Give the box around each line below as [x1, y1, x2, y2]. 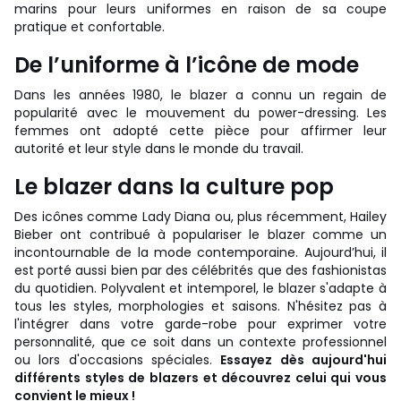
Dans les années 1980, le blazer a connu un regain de [14, 85, 387, 104]
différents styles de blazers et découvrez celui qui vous [14, 368, 387, 387]
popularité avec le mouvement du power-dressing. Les [14, 103, 387, 122]
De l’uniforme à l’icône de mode [14, 49, 359, 80]
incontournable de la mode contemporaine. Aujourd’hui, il [14, 243, 387, 261]
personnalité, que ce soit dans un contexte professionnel [14, 332, 387, 351]
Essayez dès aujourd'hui [220, 350, 388, 369]
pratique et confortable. [14, 17, 165, 36]
